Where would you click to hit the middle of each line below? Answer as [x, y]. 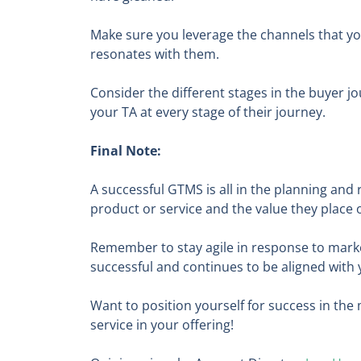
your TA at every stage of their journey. [210, 112]
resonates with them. [155, 54]
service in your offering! [164, 325]
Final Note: [126, 151]
